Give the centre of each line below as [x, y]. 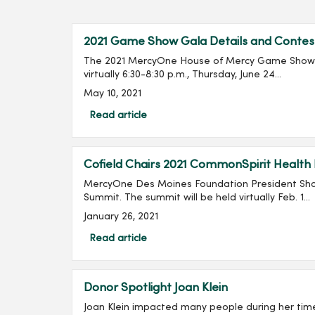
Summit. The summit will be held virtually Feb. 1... [197, 198]
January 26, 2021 [121, 217]
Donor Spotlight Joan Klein [156, 289]
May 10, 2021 [112, 94]
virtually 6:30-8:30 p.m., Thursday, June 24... [182, 75]
